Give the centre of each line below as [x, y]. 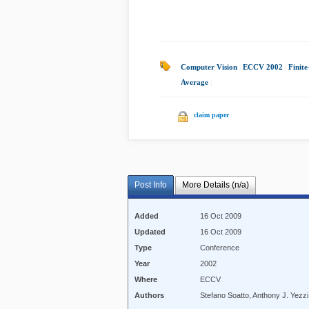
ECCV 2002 [263, 67]
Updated [150, 232]
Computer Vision [209, 67]
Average [195, 82]
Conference [220, 248]
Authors [150, 296]
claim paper [211, 115]
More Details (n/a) [215, 185]
